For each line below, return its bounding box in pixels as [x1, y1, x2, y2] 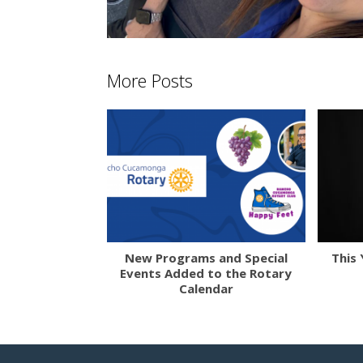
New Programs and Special [124, 249, 288, 266]
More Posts [107, 67, 193, 92]
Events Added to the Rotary [120, 264, 293, 281]
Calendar [178, 280, 233, 297]
